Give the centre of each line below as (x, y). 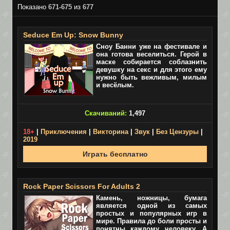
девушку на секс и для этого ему (151, 70)
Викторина (111, 132)
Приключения (64, 132)
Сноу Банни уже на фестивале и (151, 46)
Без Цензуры (177, 132)
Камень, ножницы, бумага (151, 198)
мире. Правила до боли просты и (151, 221)
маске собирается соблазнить (151, 62)
